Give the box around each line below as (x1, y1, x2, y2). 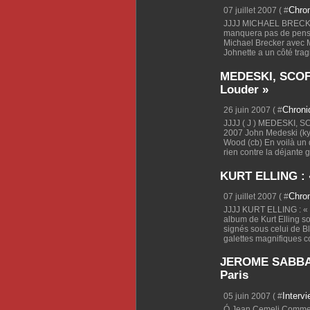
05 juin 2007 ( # (224, 291, 282, 301)
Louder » (220, 82, 268, 95)
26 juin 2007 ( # (224, 105, 282, 116)
